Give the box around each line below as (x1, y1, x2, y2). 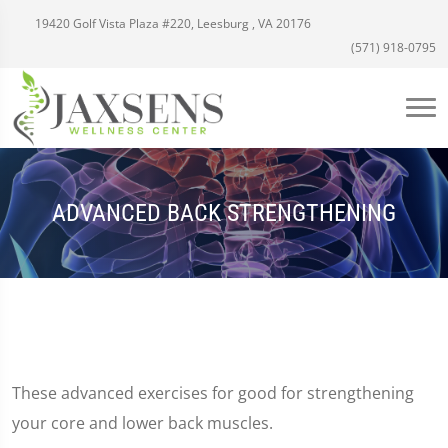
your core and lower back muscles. (12, 412, 273, 434)
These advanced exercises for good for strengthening (12, 382, 414, 404)
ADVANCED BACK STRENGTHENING (52, 198, 396, 227)
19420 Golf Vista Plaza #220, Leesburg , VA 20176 (32, 15, 311, 32)
